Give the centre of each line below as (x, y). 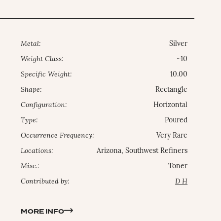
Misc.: (30, 167)
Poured (176, 121)
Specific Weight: (47, 75)
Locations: (37, 151)
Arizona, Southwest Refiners (142, 151)
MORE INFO (43, 212)
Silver (179, 44)
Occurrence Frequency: (58, 136)
